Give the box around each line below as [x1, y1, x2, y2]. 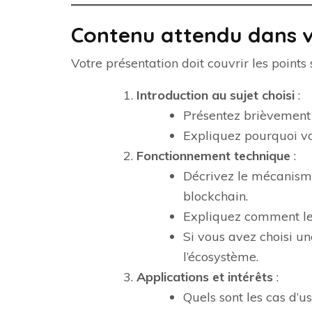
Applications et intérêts [136, 269, 273, 285]
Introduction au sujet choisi [136, 87, 295, 103]
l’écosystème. [183, 249, 258, 265]
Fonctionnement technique [136, 148, 290, 164]
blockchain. [183, 188, 248, 204]
